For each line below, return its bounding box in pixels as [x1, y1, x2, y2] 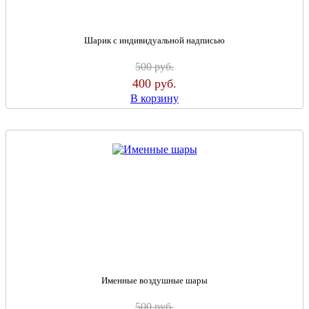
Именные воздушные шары [101, 275, 208, 286]
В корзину [130, 92, 179, 104]
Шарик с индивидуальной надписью [84, 35, 225, 46]
